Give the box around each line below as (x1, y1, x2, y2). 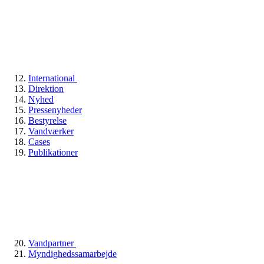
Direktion (28, 83, 64, 94)
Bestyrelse (28, 115, 67, 126)
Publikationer (28, 147, 78, 157)
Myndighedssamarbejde (28, 248, 117, 259)
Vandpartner (28, 237, 76, 248)
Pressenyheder (28, 104, 82, 115)
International (28, 72, 77, 83)
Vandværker (28, 126, 74, 136)
